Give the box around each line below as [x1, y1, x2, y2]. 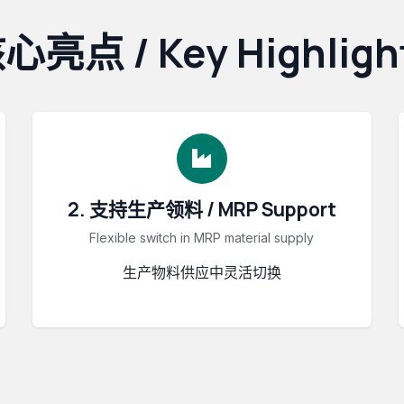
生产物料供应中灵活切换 [122, 262, 281, 281]
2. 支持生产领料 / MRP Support [67, 196, 336, 222]
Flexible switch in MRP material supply [89, 229, 315, 245]
